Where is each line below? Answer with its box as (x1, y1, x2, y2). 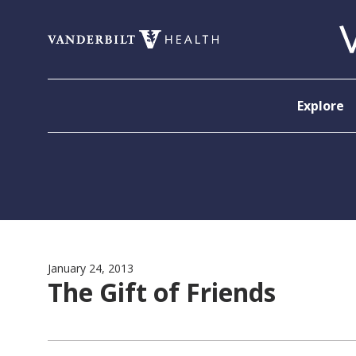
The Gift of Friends (48, 275, 276, 309)
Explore (296, 97, 344, 114)
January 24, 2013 (48, 261, 133, 276)
